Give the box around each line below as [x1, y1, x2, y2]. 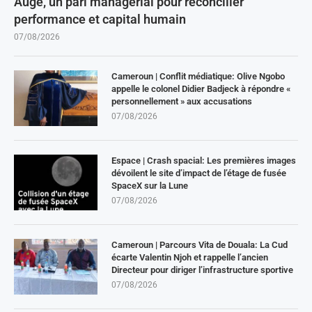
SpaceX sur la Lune [111, 180, 188, 192]
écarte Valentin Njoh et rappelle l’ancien [111, 252, 268, 263]
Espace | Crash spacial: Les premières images [111, 155, 296, 166]
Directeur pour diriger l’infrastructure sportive [111, 265, 293, 276]
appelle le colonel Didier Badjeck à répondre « [111, 84, 290, 95]
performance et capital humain [14, 12, 186, 27]
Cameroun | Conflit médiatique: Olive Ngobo [111, 71, 285, 82]
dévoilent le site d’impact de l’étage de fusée [111, 168, 286, 179]
